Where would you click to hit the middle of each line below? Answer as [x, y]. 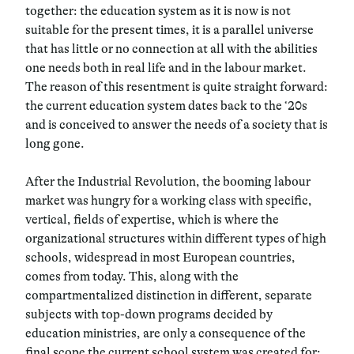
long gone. [55, 143]
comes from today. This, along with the [132, 276]
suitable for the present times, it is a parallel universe [169, 30]
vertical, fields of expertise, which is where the [152, 219]
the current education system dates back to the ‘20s [166, 105]
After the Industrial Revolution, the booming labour [168, 181]
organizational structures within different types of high [176, 238]
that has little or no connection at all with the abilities [171, 49]
